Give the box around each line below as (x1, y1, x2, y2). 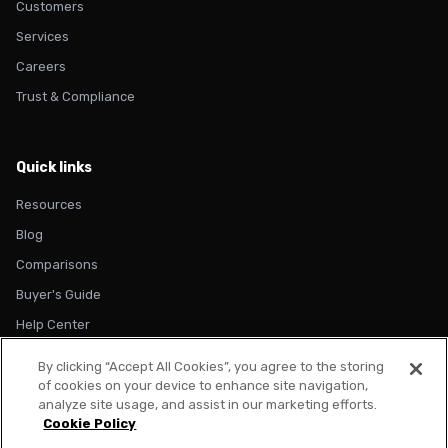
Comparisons (16, 257, 98, 272)
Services (16, 29, 69, 44)
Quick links (16, 159, 92, 176)
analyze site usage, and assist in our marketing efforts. (38, 397, 378, 412)
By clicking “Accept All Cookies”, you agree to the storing (38, 359, 385, 374)
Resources (16, 197, 82, 212)
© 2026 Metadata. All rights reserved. (16, 420, 234, 434)
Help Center (16, 317, 90, 332)
